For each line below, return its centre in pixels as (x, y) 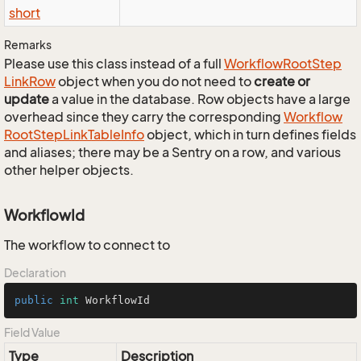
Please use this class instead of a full (114, 64)
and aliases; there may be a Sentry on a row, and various (172, 152)
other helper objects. (69, 170)
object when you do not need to (155, 81)
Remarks (28, 45)
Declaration (35, 273)
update (27, 99)
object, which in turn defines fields (250, 135)
